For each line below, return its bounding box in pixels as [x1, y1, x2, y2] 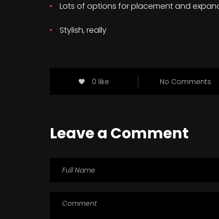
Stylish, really [60, 24, 107, 36]
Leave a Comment [50, 123, 189, 144]
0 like [91, 76, 109, 87]
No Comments [160, 76, 212, 87]
